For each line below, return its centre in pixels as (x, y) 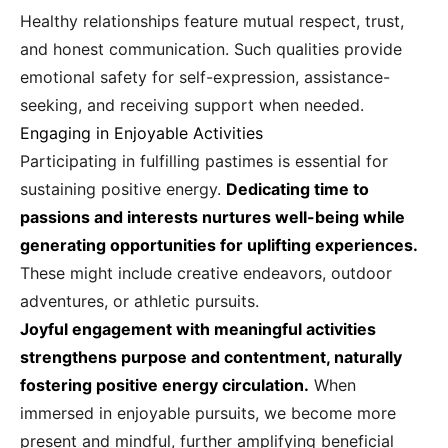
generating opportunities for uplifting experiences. (219, 245)
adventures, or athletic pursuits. (139, 301)
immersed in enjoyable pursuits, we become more (208, 413)
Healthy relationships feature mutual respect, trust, (212, 21)
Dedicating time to (297, 189)
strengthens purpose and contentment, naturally (211, 357)
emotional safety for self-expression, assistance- (205, 77)
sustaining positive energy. (123, 189)
